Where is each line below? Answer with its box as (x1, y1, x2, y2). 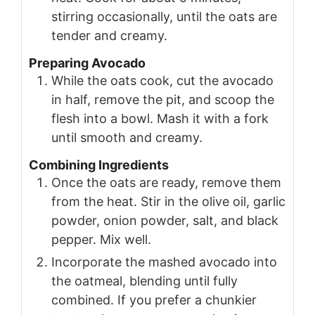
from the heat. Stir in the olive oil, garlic (51, 194, 285, 210)
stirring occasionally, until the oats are (51, 8, 277, 24)
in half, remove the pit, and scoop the (51, 91, 274, 107)
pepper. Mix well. (51, 232, 151, 247)
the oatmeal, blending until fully (51, 274, 238, 289)
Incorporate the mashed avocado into (51, 255, 277, 270)
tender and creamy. (51, 27, 167, 43)
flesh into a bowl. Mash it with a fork (51, 110, 269, 126)
